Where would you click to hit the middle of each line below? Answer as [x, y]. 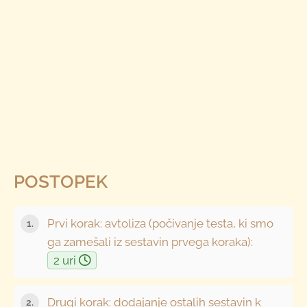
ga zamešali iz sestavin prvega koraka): [150, 242]
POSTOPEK [61, 182]
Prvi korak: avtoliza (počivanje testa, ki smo [161, 223]
